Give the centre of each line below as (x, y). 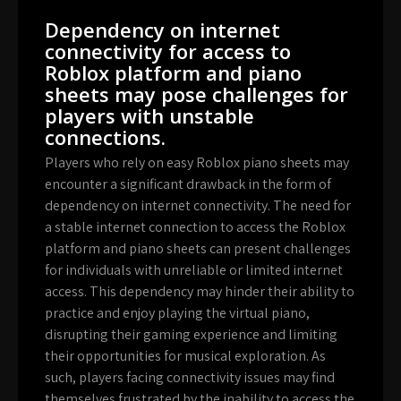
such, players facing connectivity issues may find (190, 378)
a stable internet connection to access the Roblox (195, 227)
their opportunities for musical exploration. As (185, 356)
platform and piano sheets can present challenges (198, 249)
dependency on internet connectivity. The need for (198, 206)
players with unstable (149, 116)
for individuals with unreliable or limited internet (194, 270)
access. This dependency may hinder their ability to (200, 292)
